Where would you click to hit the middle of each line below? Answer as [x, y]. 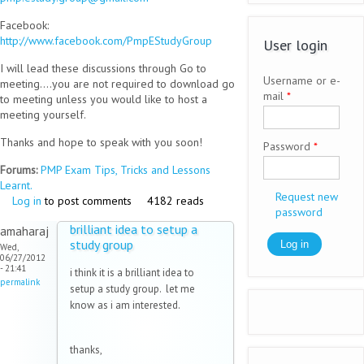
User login [295, 45]
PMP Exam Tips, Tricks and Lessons [126, 170]
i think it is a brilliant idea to [132, 273]
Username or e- [301, 81]
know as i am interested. [125, 305]
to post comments [87, 201]
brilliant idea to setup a [134, 230]
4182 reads [175, 201]
